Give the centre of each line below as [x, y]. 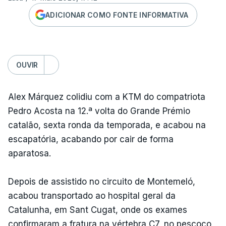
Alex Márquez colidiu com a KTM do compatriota [107, 97]
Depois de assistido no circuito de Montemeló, [102, 182]
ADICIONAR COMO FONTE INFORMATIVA [117, 15]
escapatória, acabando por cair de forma [91, 139]
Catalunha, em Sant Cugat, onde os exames [98, 210]
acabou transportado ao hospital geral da [92, 196]
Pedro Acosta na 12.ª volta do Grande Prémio [99, 111]
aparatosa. [30, 153]
